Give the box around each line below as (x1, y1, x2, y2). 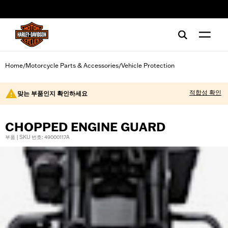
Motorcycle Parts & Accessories (25, 62, 119, 69)
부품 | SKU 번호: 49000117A (5, 134, 70, 140)
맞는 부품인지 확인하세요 (17, 90, 88, 97)
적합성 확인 (189, 89, 221, 96)
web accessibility (18, 9, 67, 17)
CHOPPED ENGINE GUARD (5, 120, 165, 134)
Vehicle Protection (121, 62, 175, 69)
